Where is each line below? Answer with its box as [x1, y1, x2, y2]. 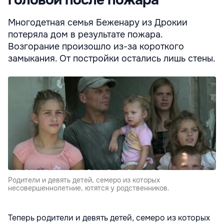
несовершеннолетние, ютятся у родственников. [8, 183, 169, 193]
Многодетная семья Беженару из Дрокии [8, 16, 187, 28]
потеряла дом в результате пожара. [8, 28, 162, 40]
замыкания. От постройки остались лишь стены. [8, 52, 215, 64]
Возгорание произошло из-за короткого [8, 40, 184, 52]
